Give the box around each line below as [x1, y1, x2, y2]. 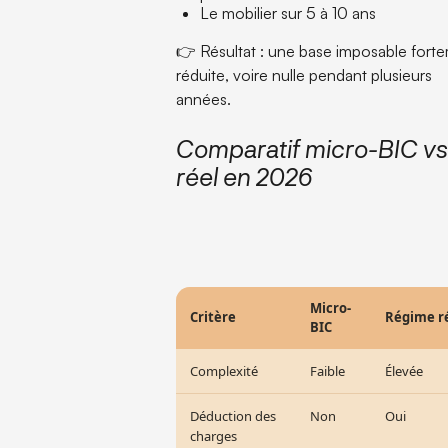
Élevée [385, 361, 424, 380]
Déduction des [190, 406, 277, 425]
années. [176, 88, 232, 109]
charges [190, 426, 238, 445]
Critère [190, 307, 237, 326]
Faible [310, 361, 346, 380]
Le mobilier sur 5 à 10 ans [200, 2, 377, 23]
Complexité [190, 361, 259, 380]
